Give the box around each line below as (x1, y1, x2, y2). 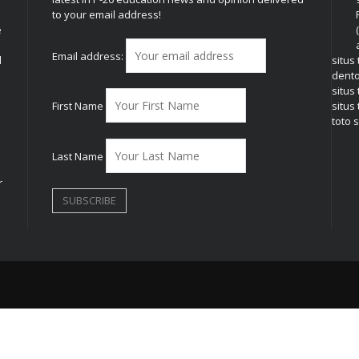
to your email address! (52, 7, 161, 22)
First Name (52, 99, 103, 114)
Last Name (52, 148, 103, 163)
